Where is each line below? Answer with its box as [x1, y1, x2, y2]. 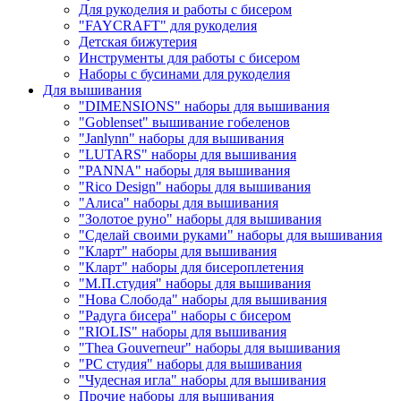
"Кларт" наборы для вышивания [79, 243, 277, 259]
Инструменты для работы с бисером [79, 49, 300, 65]
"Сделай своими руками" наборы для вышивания [79, 226, 382, 243]
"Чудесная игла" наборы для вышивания [79, 371, 326, 388]
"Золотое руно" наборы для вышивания [79, 210, 321, 226]
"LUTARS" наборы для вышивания [79, 146, 296, 162]
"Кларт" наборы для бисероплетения [79, 259, 303, 275]
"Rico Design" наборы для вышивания [79, 178, 311, 194]
